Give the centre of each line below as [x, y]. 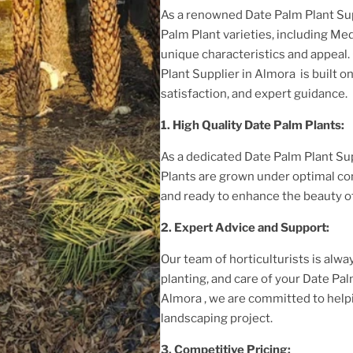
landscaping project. [217, 318]
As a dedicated [203, 156]
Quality [223, 125]
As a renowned [203, 15]
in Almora [270, 74]
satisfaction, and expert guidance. [254, 93]
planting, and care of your [232, 279]
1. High [180, 125]
